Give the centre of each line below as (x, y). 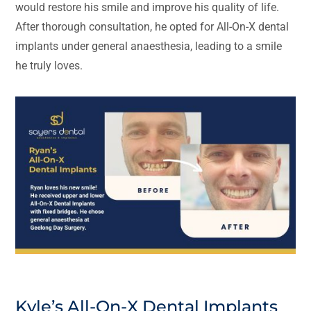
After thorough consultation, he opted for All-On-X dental (152, 27)
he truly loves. (49, 66)
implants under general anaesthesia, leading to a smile (149, 47)
